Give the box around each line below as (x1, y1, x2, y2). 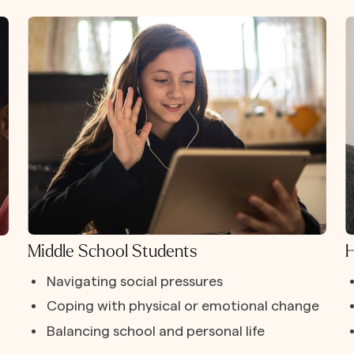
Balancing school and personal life (47, 323, 265, 338)
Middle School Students (27, 242, 197, 262)
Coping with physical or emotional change (47, 299, 320, 314)
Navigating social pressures (47, 273, 224, 288)
